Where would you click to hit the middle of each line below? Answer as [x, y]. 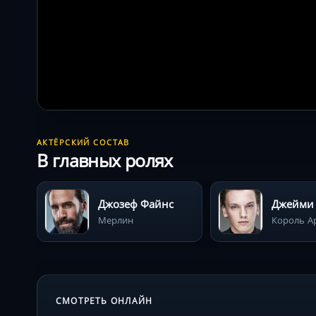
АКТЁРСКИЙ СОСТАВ [83, 142]
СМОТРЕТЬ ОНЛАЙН [104, 300]
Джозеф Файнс [136, 203]
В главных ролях [105, 160]
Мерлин [116, 219]
